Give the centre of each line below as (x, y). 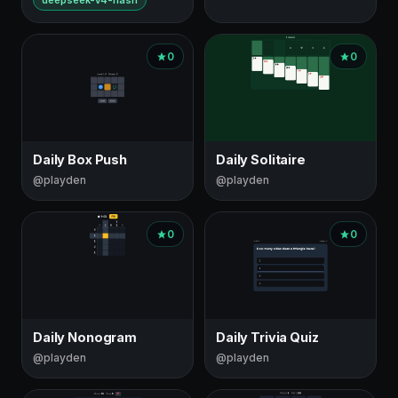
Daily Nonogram (85, 337)
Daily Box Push (80, 159)
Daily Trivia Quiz (267, 337)
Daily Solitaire (261, 159)
